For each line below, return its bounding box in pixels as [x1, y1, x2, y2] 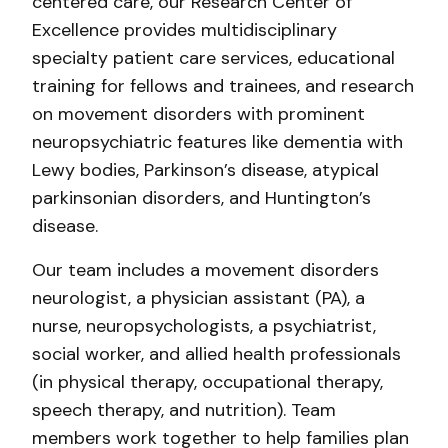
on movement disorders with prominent [32, 102, 365, 126]
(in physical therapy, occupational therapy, [32, 370, 383, 394]
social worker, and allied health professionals [32, 342, 401, 366]
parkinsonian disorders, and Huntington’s [32, 186, 371, 210]
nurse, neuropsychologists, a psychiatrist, [32, 314, 376, 338]
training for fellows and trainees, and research [32, 74, 414, 98]
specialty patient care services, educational [32, 46, 395, 70]
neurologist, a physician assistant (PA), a [32, 286, 365, 310]
